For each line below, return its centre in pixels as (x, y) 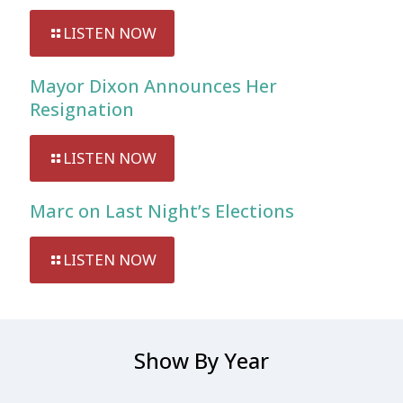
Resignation (82, 109)
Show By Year (201, 360)
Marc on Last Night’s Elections (162, 211)
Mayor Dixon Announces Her (153, 86)
